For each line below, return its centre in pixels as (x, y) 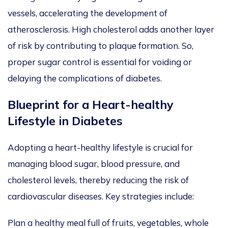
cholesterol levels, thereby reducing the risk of (98, 180)
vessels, (22, 13)
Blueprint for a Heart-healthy (90, 105)
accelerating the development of (102, 13)
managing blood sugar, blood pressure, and (94, 164)
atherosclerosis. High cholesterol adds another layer (111, 30)
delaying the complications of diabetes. (85, 78)
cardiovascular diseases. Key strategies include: (101, 196)
